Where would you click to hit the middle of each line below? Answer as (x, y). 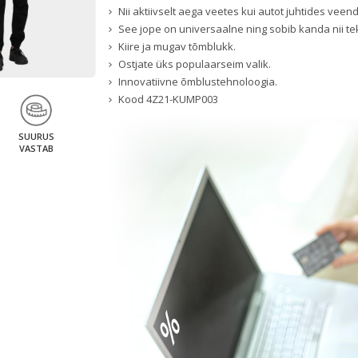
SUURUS (36, 137)
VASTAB (36, 149)
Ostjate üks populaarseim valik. (195, 64)
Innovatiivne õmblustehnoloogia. (198, 82)
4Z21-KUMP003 (183, 99)
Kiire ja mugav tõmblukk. (177, 47)
